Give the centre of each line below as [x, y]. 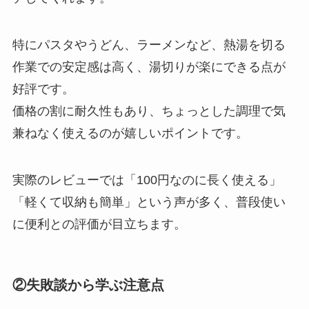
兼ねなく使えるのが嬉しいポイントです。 [130, 133]
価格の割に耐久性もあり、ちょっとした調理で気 [149, 111]
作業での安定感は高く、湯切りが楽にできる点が [149, 67]
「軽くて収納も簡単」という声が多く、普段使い [149, 202]
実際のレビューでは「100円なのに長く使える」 [147, 180]
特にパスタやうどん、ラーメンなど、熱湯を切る [149, 45]
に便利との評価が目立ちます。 [99, 224]
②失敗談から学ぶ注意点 [88, 285]
